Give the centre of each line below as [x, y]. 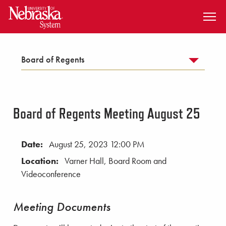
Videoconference [51, 174]
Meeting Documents [62, 206]
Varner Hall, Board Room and [116, 161]
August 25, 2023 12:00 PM [97, 144]
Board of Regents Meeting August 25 [107, 113]
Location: [41, 161]
